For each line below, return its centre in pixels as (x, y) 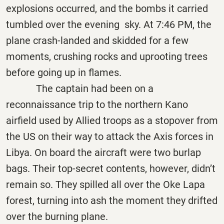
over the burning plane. (57, 216)
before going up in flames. (64, 72)
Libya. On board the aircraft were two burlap (103, 152)
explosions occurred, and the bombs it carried (107, 8)
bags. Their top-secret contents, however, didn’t (111, 168)
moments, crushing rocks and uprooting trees (107, 56)
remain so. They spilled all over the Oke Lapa (105, 184)
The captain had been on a (80, 88)
